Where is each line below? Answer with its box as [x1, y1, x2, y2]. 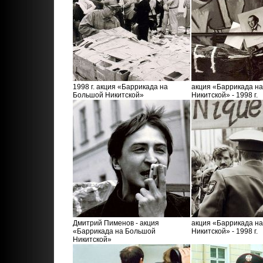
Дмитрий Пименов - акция [73, 219, 159, 228]
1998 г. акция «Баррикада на [73, 83, 168, 92]
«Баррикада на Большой [73, 227, 156, 236]
